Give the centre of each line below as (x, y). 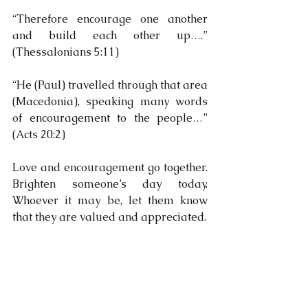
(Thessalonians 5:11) (66, 52)
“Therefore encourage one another (110, 19)
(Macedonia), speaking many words (110, 101)
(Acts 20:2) (39, 134)
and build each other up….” (110, 35)
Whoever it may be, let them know (110, 200)
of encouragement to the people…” (110, 118)
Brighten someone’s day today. (110, 184)
